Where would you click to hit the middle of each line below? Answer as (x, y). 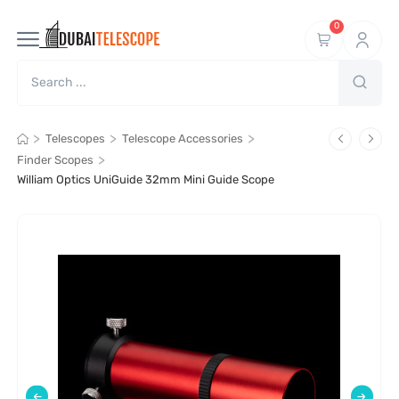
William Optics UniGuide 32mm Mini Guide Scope (147, 179)
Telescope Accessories (182, 138)
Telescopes (75, 138)
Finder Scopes (55, 160)
